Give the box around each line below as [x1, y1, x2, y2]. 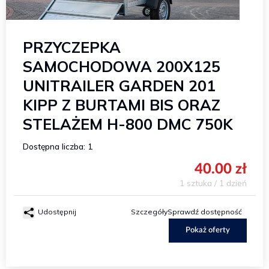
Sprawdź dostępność [168, 207, 242, 216]
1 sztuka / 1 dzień [179, 178, 247, 188]
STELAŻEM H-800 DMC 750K [22, 115, 233, 133]
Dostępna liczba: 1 [22, 141, 92, 151]
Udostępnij [37, 207, 76, 216]
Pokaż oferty [185, 226, 230, 234]
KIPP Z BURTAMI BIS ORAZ [22, 95, 220, 114]
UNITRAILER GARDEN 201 [22, 76, 216, 95]
